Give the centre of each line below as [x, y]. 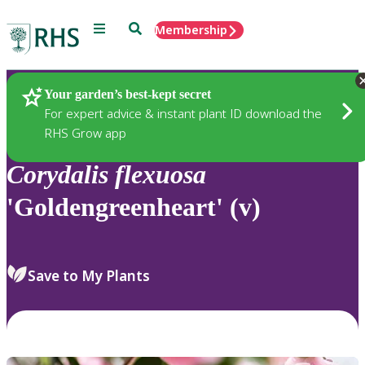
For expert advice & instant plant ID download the [183, 113]
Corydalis [57, 175]
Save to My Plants [89, 275]
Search [147, 27]
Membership [191, 30]
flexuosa [161, 175]
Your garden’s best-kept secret [128, 94]
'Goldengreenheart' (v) [134, 207]
